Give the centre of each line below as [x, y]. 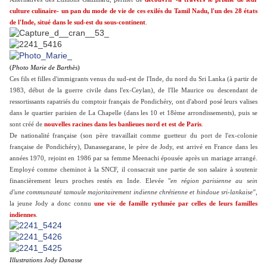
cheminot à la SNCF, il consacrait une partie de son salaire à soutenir [158, 170]
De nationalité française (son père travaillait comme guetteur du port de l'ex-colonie [133, 136]
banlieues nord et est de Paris [159, 125]
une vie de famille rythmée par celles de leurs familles [176, 204]
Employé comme [34, 170]
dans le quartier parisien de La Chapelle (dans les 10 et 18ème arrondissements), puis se [133, 113]
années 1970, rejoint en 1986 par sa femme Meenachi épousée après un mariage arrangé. [133, 159]
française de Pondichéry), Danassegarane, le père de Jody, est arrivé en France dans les [133, 147]
